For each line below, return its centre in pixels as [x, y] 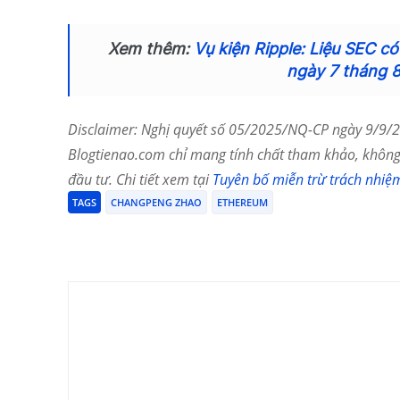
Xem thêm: [150, 48]
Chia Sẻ [128, 237]
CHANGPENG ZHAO [156, 202]
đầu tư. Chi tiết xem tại [140, 179]
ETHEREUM [242, 202]
